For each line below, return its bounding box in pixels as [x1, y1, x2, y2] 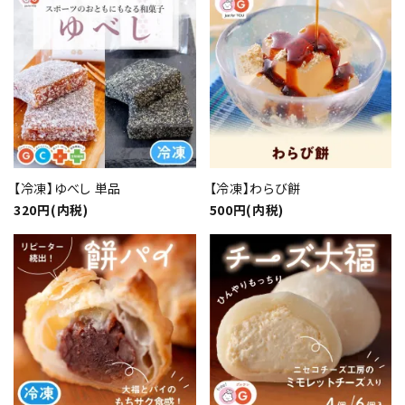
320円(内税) [14, 200, 89, 219]
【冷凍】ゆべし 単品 [14, 178, 121, 197]
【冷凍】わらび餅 [209, 178, 302, 197]
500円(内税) [209, 200, 285, 219]
